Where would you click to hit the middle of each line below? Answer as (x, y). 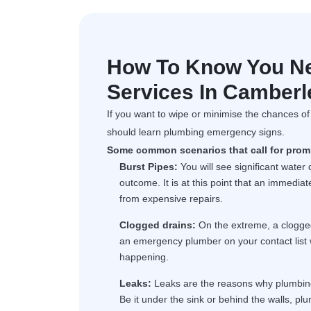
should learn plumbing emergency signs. (196, 132)
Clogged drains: (158, 225)
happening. (144, 257)
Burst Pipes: (149, 167)
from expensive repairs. (171, 199)
